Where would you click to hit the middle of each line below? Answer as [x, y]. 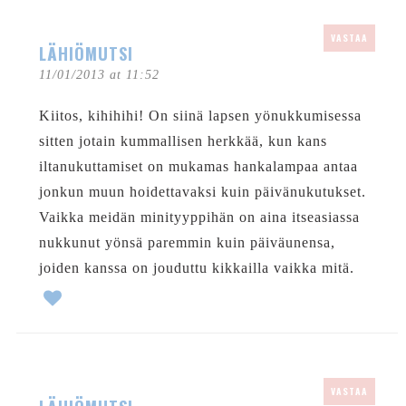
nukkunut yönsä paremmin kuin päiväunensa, [187, 242]
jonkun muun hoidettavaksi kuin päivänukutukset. [202, 191]
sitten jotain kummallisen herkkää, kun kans [183, 140]
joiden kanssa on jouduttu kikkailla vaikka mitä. [196, 267]
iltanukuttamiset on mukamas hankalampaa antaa [198, 166]
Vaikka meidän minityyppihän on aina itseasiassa [199, 217]
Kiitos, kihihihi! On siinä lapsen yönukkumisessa [200, 115]
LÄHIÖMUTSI [86, 53]
